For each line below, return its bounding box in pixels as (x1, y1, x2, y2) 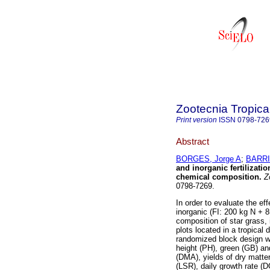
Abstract (176, 136, 209, 146)
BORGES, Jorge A (176, 154, 241, 164)
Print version (176, 116, 217, 124)
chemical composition (176, 172, 259, 182)
